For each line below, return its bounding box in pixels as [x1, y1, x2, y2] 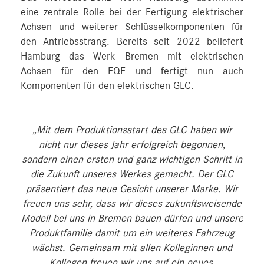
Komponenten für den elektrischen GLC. [21, 81, 194, 91]
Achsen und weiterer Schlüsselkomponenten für [21, 22, 243, 32]
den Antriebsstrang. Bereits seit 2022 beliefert [21, 37, 243, 47]
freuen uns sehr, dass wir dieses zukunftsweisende [22, 199, 242, 209]
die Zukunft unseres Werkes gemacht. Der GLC [31, 169, 233, 180]
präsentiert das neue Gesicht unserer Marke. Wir [26, 184, 238, 194]
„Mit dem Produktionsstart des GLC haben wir [32, 125, 232, 136]
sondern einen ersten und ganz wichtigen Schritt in [22, 154, 242, 165]
